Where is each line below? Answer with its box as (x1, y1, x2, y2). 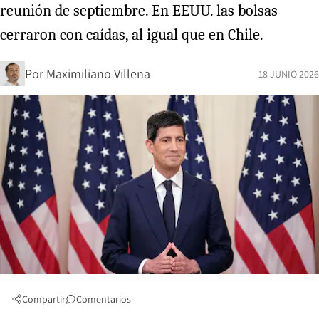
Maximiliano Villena (46, 65, 150, 82)
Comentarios (76, 292, 131, 305)
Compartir (22, 292, 66, 305)
